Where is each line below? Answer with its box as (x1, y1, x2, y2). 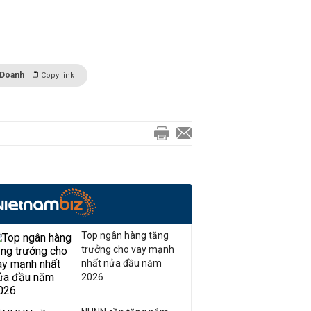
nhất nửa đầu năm (81, 258, 162, 269)
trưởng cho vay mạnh (81, 244, 174, 255)
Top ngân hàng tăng (81, 230, 169, 241)
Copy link (41, 71, 74, 80)
